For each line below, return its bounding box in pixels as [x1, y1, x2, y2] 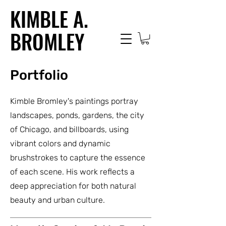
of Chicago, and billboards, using [10, 125, 129, 135]
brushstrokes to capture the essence [10, 153, 145, 163]
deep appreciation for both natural [10, 181, 136, 191]
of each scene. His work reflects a [10, 167, 135, 177]
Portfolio [10, 67, 68, 84]
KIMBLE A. [10, 4, 88, 34]
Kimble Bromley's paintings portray [10, 96, 138, 106]
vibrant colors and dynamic [10, 139, 110, 149]
